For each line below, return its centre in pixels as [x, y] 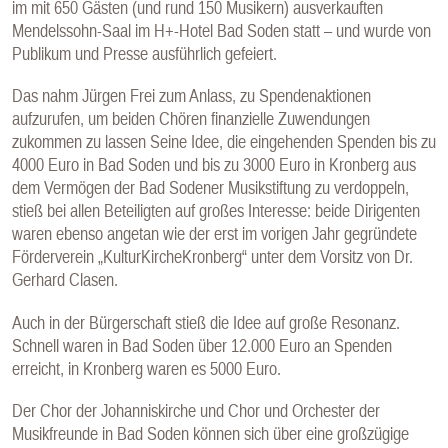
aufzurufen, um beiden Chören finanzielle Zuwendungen [191, 119]
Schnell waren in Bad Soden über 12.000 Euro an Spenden [202, 345]
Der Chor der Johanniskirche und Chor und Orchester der [196, 411]
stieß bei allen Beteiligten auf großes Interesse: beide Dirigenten [216, 211]
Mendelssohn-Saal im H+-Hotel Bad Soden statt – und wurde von [221, 30]
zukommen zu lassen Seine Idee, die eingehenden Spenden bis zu [224, 142]
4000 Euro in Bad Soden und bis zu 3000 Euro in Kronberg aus [214, 165]
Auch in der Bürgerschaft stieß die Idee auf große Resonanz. [206, 322]
